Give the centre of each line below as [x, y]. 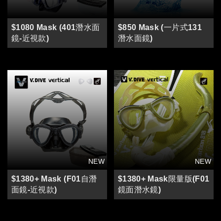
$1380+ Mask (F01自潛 [54, 179]
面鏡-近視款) [34, 189]
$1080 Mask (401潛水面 [56, 27]
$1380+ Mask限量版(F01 [164, 179]
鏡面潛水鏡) [140, 189]
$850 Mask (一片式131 [160, 27]
